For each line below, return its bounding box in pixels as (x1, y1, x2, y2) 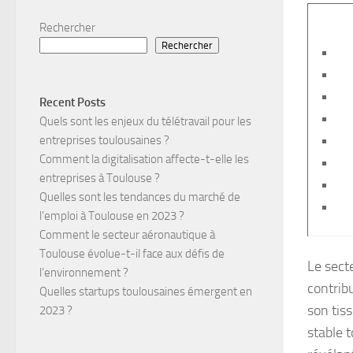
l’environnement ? (39, 266, 128, 281)
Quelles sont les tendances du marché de (39, 190, 240, 205)
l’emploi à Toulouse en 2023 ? (39, 209, 184, 224)
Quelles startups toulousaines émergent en (39, 284, 252, 299)
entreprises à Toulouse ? (39, 171, 160, 186)
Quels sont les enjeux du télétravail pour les (39, 114, 251, 129)
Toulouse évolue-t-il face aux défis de (39, 247, 225, 262)
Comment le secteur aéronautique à (39, 228, 215, 243)
